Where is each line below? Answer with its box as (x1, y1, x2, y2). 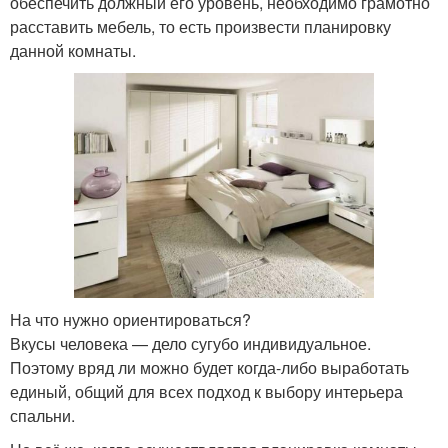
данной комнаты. (10, 38, 136, 62)
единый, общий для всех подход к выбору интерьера (10, 379, 403, 403)
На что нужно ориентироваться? (10, 307, 251, 331)
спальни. (10, 403, 75, 427)
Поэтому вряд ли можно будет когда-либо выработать (10, 355, 409, 379)
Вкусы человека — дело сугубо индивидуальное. (10, 331, 371, 355)
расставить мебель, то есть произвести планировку (10, 14, 391, 38)
